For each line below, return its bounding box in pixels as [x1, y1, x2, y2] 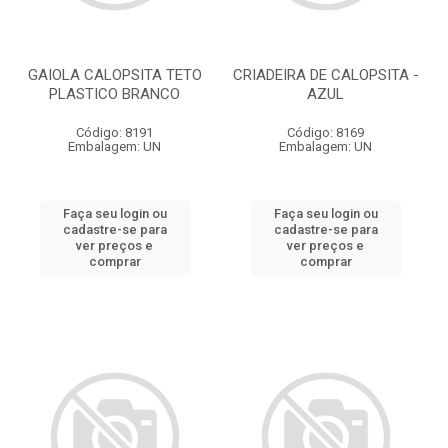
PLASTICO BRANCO [49, 85, 180, 103]
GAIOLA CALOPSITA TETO [27, 66, 202, 84]
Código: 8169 [287, 125, 364, 140]
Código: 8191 [76, 125, 153, 140]
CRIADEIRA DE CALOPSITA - [232, 66, 419, 84]
